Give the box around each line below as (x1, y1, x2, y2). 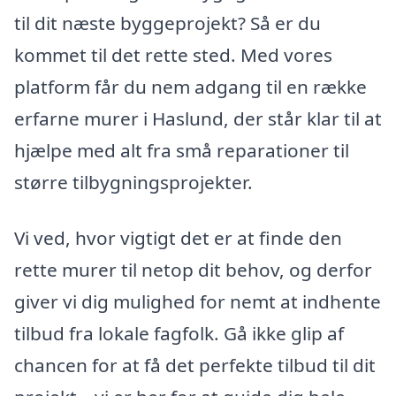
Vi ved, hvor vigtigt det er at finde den (14, 225, 342, 251)
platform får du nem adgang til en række (14, 73, 367, 99)
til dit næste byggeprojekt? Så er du (14, 10, 321, 35)
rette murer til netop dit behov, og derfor (14, 257, 372, 283)
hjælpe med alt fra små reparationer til (14, 137, 349, 163)
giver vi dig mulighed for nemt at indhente (14, 289, 381, 315)
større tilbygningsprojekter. (14, 169, 253, 194)
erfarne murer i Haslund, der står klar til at (14, 105, 382, 131)
